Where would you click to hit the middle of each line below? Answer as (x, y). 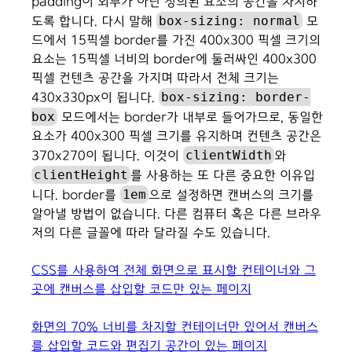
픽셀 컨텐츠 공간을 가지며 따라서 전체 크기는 (155, 78)
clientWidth (229, 155)
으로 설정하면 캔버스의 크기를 (231, 195)
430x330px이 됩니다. (95, 98)
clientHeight (81, 175)
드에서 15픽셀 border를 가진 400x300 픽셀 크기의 (176, 40)
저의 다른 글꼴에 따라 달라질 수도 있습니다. (151, 233)
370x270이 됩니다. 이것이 (107, 156)
